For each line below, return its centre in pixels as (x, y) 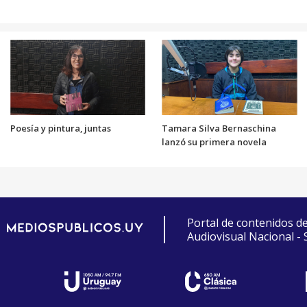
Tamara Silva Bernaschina (219, 128)
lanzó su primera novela (214, 142)
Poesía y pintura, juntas (60, 128)
